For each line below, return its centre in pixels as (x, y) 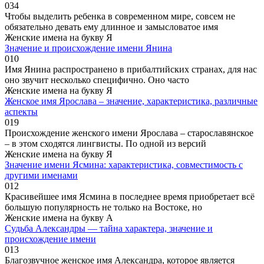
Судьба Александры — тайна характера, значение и (109, 228)
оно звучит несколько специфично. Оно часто (97, 80)
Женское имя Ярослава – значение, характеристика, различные (131, 101)
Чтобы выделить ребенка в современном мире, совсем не (120, 16)
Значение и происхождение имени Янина (88, 48)
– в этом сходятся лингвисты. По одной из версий (105, 143)
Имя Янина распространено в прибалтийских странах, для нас (131, 69)
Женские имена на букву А (59, 217)
